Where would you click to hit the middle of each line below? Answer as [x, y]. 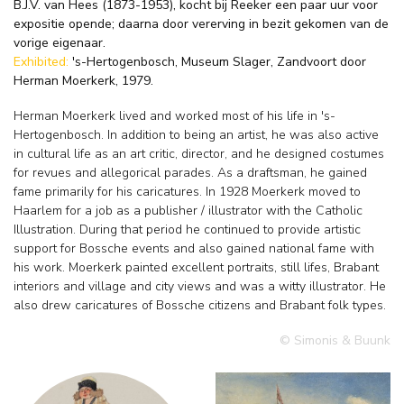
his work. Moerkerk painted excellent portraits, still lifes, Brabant [196, 268]
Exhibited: [43, 61]
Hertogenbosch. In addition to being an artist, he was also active [196, 135]
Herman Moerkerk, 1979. [83, 80]
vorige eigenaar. [60, 42]
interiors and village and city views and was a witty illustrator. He [200, 287]
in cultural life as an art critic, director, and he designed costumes [199, 154]
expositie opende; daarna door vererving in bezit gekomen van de [201, 23]
